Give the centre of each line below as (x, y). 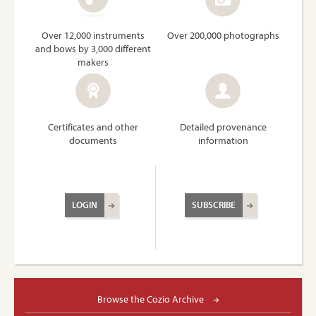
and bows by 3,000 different (93, 48)
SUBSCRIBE (213, 204)
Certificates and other (93, 127)
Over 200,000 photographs (223, 35)
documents (93, 140)
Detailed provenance (223, 127)
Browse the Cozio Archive (151, 298)
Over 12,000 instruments (93, 35)
